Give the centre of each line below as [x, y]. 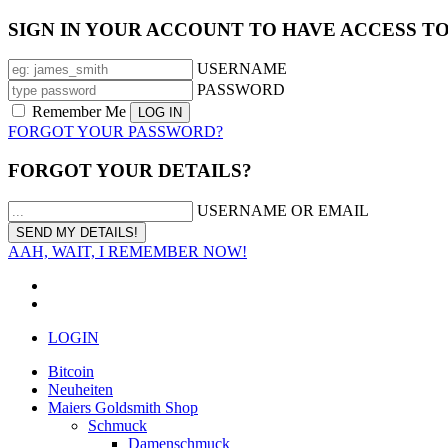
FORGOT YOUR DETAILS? [130, 171]
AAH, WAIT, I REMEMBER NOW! [127, 251]
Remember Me [79, 112]
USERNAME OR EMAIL [283, 210]
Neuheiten [80, 389]
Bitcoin [71, 371]
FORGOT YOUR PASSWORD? [115, 132]
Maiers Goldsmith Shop [123, 407]
